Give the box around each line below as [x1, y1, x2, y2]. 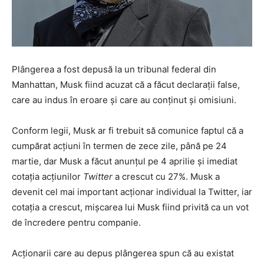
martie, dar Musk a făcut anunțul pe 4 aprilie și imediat [12, 156, 237, 167]
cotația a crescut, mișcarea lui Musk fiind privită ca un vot [12, 202, 249, 213]
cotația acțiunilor [12, 171, 83, 183]
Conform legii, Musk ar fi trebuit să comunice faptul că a [12, 125, 243, 137]
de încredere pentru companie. [12, 217, 141, 229]
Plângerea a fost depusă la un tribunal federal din [12, 64, 216, 75]
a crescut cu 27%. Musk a [115, 171, 220, 183]
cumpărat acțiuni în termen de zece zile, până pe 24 [12, 140, 227, 152]
